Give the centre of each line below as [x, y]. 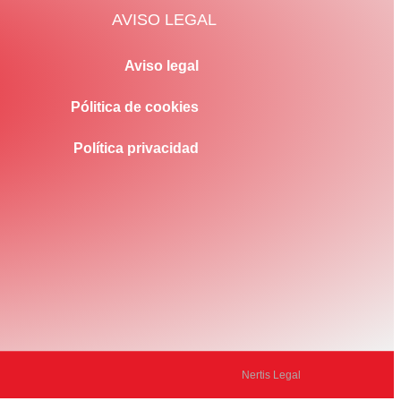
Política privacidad [136, 149]
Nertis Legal [271, 375]
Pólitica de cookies [135, 107]
